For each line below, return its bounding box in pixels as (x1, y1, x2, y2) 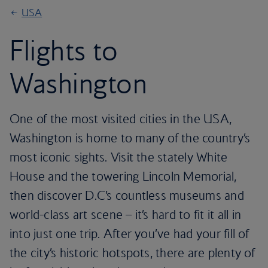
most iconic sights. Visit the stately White (10, 150, 228, 165)
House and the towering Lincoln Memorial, (10, 169, 237, 184)
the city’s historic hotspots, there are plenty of (10, 245, 255, 260)
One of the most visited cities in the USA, (10, 111, 232, 126)
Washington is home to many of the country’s (10, 130, 251, 145)
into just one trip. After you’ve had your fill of (10, 226, 249, 241)
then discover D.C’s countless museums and (10, 188, 244, 203)
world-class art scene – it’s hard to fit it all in (10, 207, 241, 222)
